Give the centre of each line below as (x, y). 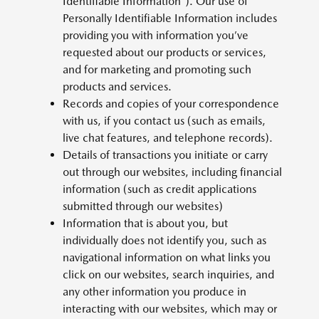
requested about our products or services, (164, 52)
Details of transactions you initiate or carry (165, 155)
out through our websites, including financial (172, 172)
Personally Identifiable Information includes (170, 18)
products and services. (117, 87)
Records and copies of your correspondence (171, 104)
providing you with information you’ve (156, 35)
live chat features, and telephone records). (168, 138)
